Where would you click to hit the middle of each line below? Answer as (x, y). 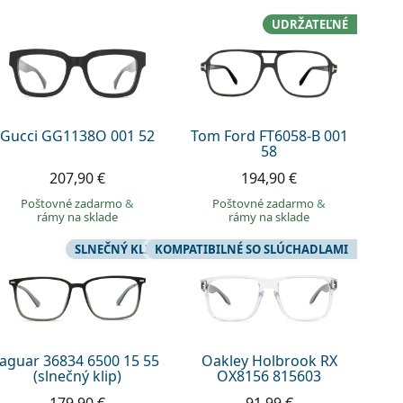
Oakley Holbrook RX (269, 361)
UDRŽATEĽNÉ (309, 24)
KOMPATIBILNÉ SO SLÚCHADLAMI (251, 250)
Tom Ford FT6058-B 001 (269, 136)
